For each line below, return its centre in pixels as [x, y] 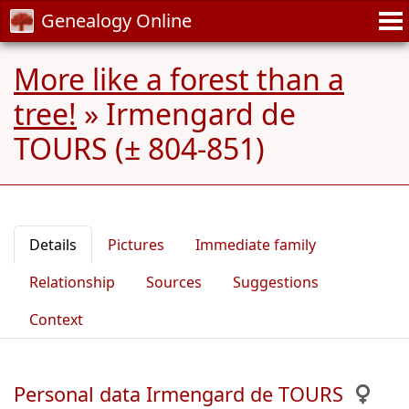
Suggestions [276, 282]
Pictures [136, 245]
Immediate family [256, 245]
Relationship [72, 282]
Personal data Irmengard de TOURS [178, 394]
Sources [174, 282]
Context [56, 320]
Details [53, 245]
